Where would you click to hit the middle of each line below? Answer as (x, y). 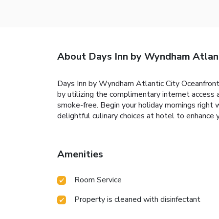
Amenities (80, 154)
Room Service (98, 180)
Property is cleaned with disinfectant (137, 199)
